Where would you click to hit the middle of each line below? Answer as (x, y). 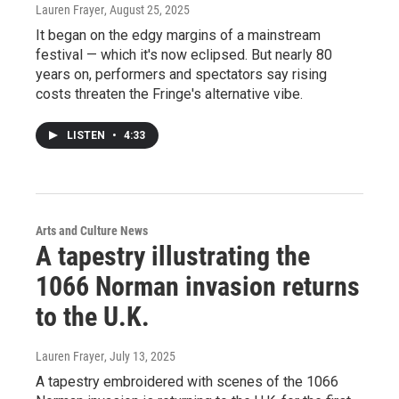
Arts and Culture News (92, 230)
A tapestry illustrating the (173, 256)
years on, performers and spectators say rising (181, 74)
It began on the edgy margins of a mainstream (178, 35)
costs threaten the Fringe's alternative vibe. (169, 94)
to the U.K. (93, 316)
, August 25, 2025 (147, 9)
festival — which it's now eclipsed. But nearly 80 (184, 54)
